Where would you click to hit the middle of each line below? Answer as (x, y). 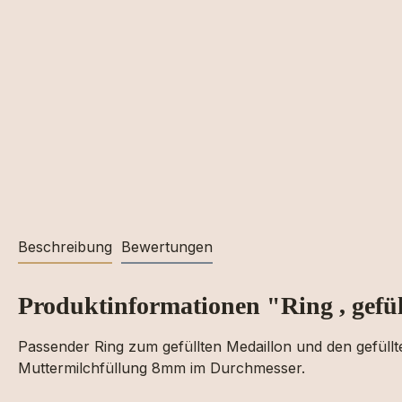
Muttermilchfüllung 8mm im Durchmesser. (162, 368)
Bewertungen (167, 247)
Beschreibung (65, 247)
